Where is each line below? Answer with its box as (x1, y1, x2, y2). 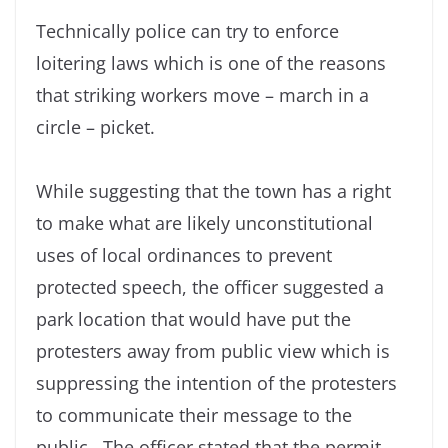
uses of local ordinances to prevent (36, 243, 332, 268)
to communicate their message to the (36, 403, 352, 428)
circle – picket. (36, 115, 165, 140)
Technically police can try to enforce (36, 19, 339, 44)
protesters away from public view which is (36, 339, 390, 364)
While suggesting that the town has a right (36, 179, 391, 204)
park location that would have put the (36, 307, 351, 332)
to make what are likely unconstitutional (36, 211, 373, 236)
